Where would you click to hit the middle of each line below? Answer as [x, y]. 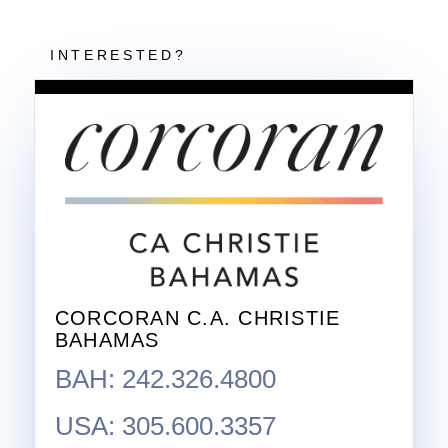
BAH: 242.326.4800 [165, 379]
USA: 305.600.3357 [165, 426]
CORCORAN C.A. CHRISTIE [198, 318]
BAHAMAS [107, 340]
